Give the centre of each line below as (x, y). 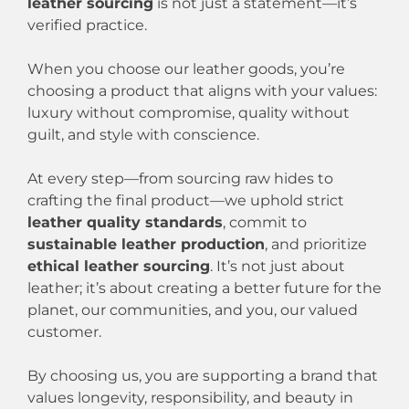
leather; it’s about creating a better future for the (204, 288)
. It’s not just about (278, 266)
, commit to (265, 222)
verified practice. (87, 25)
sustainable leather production (146, 244)
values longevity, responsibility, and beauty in (190, 397)
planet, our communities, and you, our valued (193, 309)
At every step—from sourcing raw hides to (180, 178)
